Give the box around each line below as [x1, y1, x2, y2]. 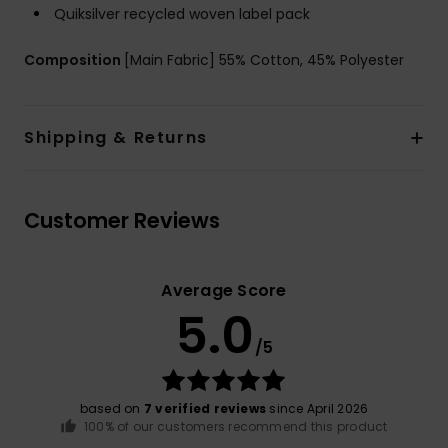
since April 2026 [266, 400, 369, 418]
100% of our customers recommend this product [84, 418, 388, 436]
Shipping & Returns [24, 126, 208, 150]
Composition [24, 50, 124, 71]
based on [79, 400, 144, 418]
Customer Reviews [24, 206, 220, 236]
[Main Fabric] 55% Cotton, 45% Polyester [124, 50, 404, 71]
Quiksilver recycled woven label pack [54, 4, 310, 25]
